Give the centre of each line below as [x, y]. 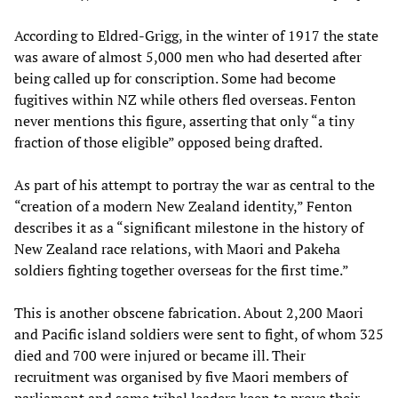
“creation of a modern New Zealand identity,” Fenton [183, 207]
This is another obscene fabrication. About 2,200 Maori [189, 313]
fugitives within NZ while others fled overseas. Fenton [185, 100]
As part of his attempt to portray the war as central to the [195, 185]
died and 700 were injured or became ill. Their [160, 356]
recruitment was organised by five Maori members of [181, 377]
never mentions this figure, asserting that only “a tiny [184, 121]
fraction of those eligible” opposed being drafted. [168, 143]
